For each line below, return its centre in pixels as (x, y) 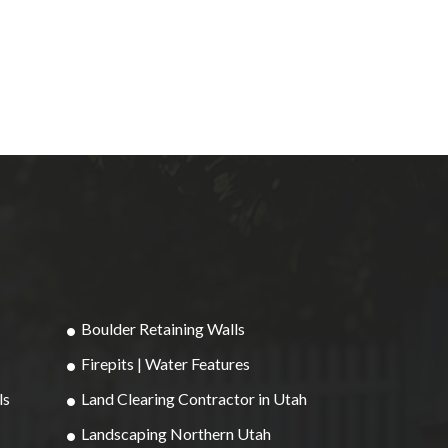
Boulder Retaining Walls (162, 328)
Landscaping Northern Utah (175, 433)
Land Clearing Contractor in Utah (193, 398)
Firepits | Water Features (165, 363)
